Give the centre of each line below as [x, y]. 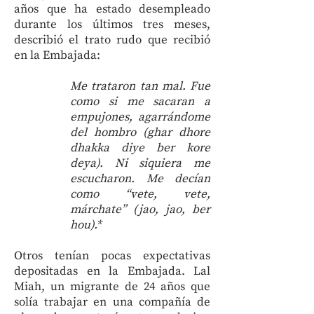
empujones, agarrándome [140, 117]
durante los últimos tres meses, [112, 25]
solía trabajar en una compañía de [112, 302]
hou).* [86, 225]
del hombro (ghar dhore [140, 132]
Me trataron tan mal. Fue [140, 86]
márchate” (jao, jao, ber [140, 210]
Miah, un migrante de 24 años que [112, 287]
